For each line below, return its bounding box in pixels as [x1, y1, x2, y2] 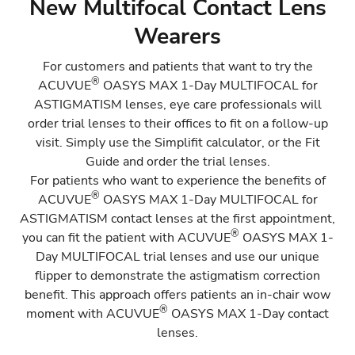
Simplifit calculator [154, 134, 261, 151]
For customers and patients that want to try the [42, 58, 313, 75]
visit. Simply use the [35, 134, 155, 151]
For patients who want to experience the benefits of [29, 172, 326, 189]
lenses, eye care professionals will [121, 96, 322, 113]
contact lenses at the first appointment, [108, 210, 335, 227]
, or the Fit [261, 134, 320, 151]
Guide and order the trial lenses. [85, 153, 270, 170]
